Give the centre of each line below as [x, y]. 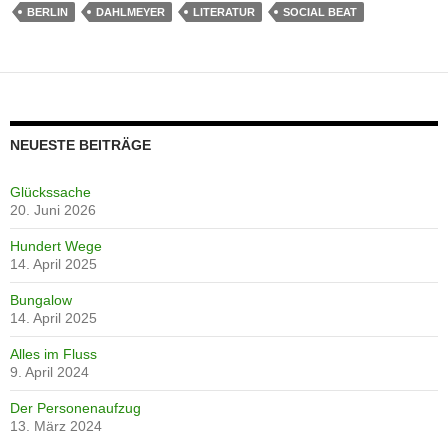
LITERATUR [224, 12]
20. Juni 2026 [53, 210]
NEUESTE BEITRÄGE [80, 145]
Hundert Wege [56, 246]
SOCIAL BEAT [320, 12]
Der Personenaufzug [75, 408]
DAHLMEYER [130, 12]
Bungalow [41, 300]
